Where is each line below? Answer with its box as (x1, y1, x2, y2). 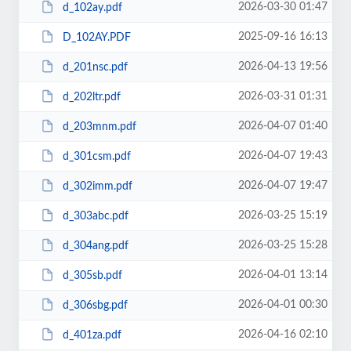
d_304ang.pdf (62, 240, 128, 251)
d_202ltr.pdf (62, 91, 121, 103)
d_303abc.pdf (62, 210, 128, 222)
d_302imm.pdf (62, 180, 132, 192)
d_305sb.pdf (62, 270, 122, 281)
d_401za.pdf (62, 329, 121, 341)
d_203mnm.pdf (62, 121, 136, 132)
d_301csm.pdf (62, 150, 131, 162)
